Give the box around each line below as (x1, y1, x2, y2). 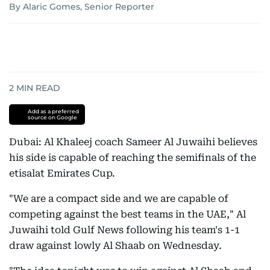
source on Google (27, 114, 77, 121)
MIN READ (14, 83, 60, 93)
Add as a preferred (27, 108, 79, 115)
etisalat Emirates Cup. (9, 168, 115, 179)
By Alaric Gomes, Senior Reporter (9, 1, 154, 12)
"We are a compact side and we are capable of (9, 193, 228, 204)
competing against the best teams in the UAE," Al (9, 209, 246, 220)
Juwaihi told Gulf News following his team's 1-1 (9, 224, 240, 236)
